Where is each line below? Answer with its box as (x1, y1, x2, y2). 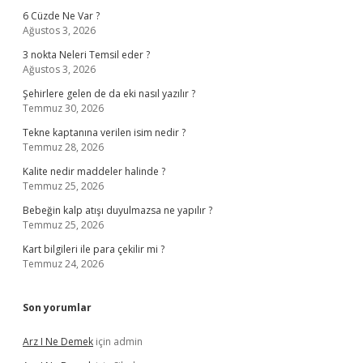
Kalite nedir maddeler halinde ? (23, 164, 165, 178)
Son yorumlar (23, 301, 92, 314)
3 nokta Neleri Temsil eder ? (23, 48, 150, 62)
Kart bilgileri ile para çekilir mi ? (23, 242, 164, 256)
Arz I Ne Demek (23, 335, 93, 348)
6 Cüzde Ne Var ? (23, 9, 100, 23)
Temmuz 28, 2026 (23, 140, 104, 154)
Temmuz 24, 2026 (23, 257, 104, 271)
